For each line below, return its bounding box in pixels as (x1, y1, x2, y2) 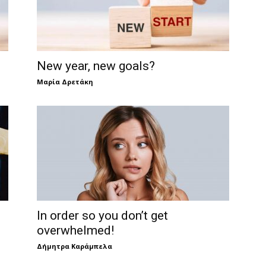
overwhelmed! (37, 223, 114, 237)
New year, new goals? (37, 59, 155, 73)
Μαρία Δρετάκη (37, 77, 93, 86)
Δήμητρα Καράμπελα (37, 242, 112, 251)
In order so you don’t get (37, 208, 168, 223)
